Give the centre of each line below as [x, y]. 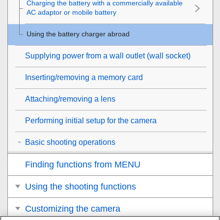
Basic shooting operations [70, 142]
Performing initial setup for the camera [91, 120]
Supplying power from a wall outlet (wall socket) [108, 55]
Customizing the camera [73, 208]
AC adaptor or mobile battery [71, 12]
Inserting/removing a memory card [84, 77]
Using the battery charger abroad [78, 34]
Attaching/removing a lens [70, 99]
